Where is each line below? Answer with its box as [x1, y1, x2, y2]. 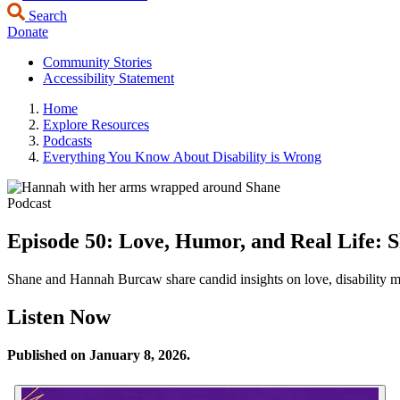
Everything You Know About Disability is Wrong [43, 149, 321, 164]
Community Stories [43, 54, 152, 70]
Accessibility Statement [43, 71, 174, 86]
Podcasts [43, 133, 92, 148]
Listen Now [7, 304, 111, 329]
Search [25, 8, 67, 23]
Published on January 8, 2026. [7, 346, 190, 362]
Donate [7, 24, 48, 39]
